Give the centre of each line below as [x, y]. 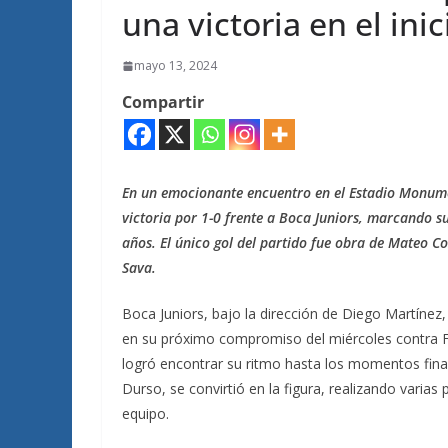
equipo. [145, 413]
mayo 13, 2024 [175, 65]
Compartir [163, 102]
